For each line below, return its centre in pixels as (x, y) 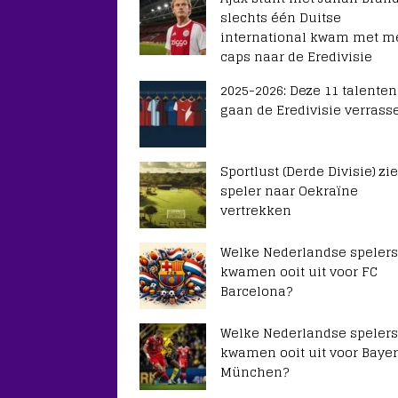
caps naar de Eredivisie (296, 56)
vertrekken (256, 210)
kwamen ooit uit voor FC (299, 271)
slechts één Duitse (281, 17)
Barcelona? (256, 291)
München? (255, 372)
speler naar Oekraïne (289, 191)
